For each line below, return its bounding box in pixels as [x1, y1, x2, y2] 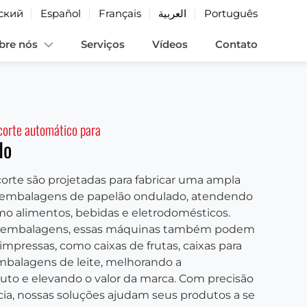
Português [204, 7, 258, 20]
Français [98, 7, 141, 20]
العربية [158, 7, 187, 20]
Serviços [81, 38, 125, 51]
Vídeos [152, 38, 188, 51]
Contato [215, 38, 258, 51]
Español [40, 7, 82, 20]
